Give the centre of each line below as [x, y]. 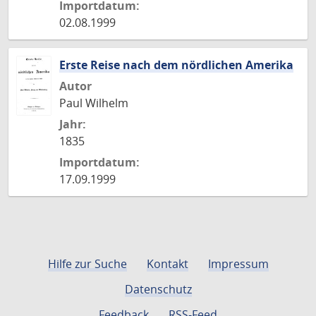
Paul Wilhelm [94, 103]
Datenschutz [158, 289]
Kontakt [167, 264]
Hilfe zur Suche [87, 264]
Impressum [238, 264]
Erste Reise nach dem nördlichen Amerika [176, 65]
